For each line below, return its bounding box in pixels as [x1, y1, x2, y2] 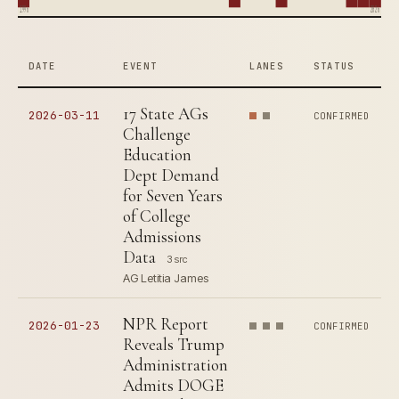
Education [123, 144, 191, 165]
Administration [123, 354, 228, 375]
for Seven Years [123, 185, 223, 206]
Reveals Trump [123, 334, 224, 354]
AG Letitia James [123, 271, 208, 285]
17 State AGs [123, 103, 208, 124]
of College [123, 206, 191, 226]
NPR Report [123, 313, 208, 334]
